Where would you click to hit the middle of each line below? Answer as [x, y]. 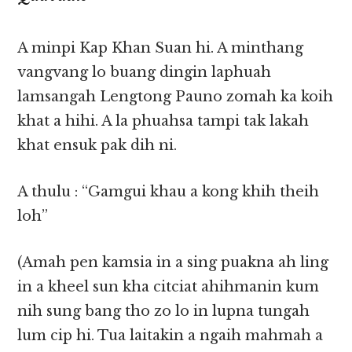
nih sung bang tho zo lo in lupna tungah [164, 312]
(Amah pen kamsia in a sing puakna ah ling [173, 263]
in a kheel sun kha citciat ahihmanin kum [169, 287]
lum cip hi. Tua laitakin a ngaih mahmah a [170, 336]
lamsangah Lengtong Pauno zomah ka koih [176, 97]
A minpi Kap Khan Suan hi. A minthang [161, 48]
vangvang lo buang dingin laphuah [145, 73]
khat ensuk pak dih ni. [97, 146]
